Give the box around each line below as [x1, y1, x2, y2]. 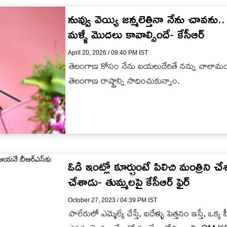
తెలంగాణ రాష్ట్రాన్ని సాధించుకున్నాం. [69, 75, 180, 86]
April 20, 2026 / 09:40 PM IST [68, 49, 148, 57]
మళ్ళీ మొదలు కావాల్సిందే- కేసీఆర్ [68, 27, 204, 42]
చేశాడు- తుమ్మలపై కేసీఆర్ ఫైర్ [68, 174, 190, 188]
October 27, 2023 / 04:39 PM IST [68, 196, 157, 204]
